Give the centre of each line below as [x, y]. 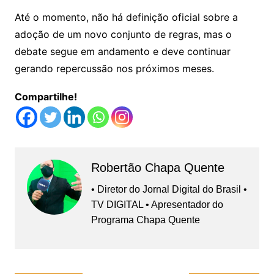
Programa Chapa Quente [145, 220]
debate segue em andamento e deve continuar [122, 52]
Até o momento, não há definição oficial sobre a [126, 17]
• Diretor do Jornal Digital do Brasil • [169, 190]
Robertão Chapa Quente [157, 168]
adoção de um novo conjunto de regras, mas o [123, 35]
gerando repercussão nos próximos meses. [114, 69]
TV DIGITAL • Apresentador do [157, 205]
